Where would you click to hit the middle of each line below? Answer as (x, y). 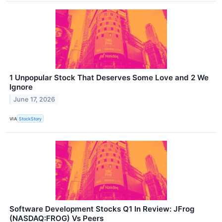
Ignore (21, 87)
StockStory (30, 118)
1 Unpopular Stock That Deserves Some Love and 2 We (109, 78)
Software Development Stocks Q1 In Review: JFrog (102, 209)
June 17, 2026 (34, 99)
